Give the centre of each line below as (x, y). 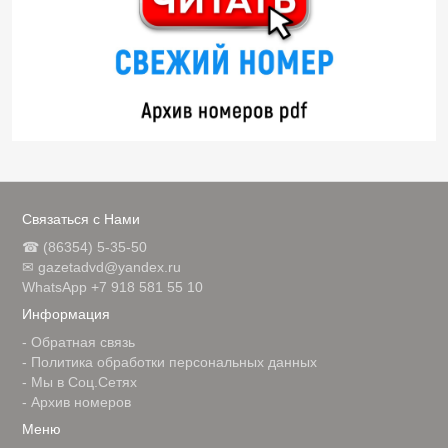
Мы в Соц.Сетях (84, 382)
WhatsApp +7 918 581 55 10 (112, 287)
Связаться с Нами (81, 219)
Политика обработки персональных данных (174, 362)
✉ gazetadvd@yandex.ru (101, 267)
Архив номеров (81, 402)
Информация (66, 314)
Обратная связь (83, 342)
